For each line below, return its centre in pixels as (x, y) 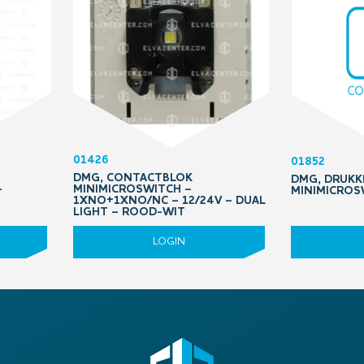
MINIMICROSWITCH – (132, 189)
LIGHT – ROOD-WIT (129, 212)
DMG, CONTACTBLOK (133, 178)
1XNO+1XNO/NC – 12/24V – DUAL (169, 201)
